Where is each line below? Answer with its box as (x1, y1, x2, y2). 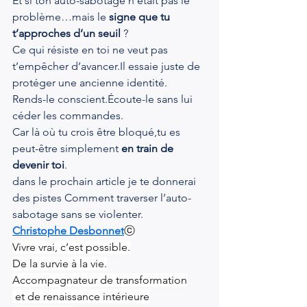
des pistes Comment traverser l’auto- (12, 191, 191, 204)
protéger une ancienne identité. (12, 76, 167, 89)
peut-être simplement (12, 142, 121, 155)
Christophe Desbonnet (12, 224, 124, 237)
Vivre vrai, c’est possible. (12, 241, 130, 254)
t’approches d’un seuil (12, 27, 121, 40)
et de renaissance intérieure (12, 290, 149, 303)
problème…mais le (12, 10, 109, 23)
